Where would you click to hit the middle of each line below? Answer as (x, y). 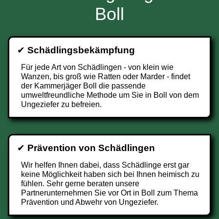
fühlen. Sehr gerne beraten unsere (80, 184)
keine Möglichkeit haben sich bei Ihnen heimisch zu (110, 174)
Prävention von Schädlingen (91, 148)
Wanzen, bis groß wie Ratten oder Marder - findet (106, 77)
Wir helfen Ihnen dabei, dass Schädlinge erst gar (105, 165)
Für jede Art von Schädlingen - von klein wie (97, 67)
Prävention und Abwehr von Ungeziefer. (90, 202)
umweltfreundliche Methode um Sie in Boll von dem (110, 95)
